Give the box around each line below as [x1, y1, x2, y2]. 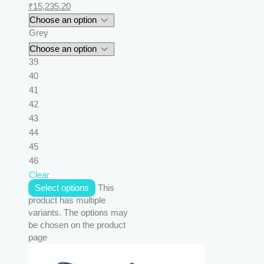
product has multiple [28, 196, 105, 205]
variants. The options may [28, 208, 128, 217]
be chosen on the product [28, 220, 126, 230]
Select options [34, 183, 89, 193]
